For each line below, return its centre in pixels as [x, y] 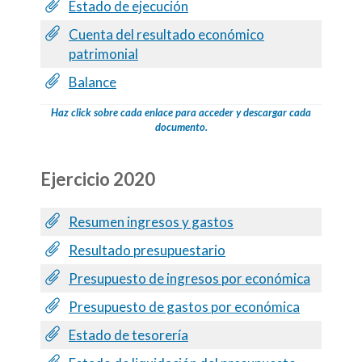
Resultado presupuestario [147, 250]
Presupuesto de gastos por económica [184, 306]
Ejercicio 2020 [98, 179]
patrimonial [103, 53]
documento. [181, 126]
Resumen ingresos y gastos [151, 221]
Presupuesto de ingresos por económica [189, 278]
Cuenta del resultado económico [166, 34]
